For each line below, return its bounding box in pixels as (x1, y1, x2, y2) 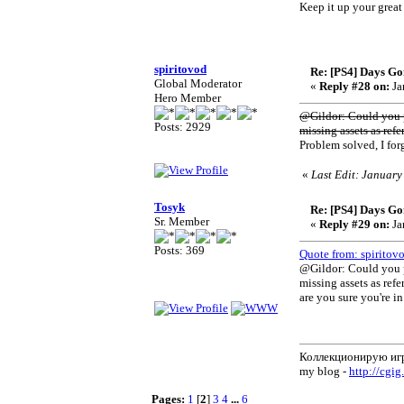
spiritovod (154, 62, 207, 76)
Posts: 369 (154, 243, 205, 257)
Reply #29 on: (319, 217, 390, 231)
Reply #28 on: (319, 79, 390, 93)
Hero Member (154, 91, 221, 105)
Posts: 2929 (154, 120, 211, 133)
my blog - (299, 364, 349, 378)
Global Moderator (154, 77, 242, 90)
